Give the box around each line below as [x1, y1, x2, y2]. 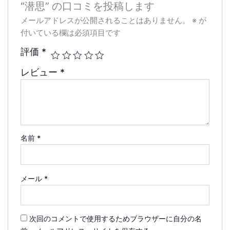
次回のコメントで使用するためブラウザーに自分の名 [29, 214, 202, 223]
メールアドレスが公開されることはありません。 [21, 16, 190, 26]
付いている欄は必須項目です [21, 28, 121, 38]
